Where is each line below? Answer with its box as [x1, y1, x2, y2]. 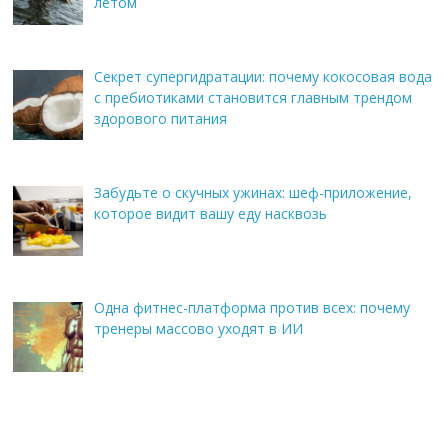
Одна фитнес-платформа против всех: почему [93, 298, 410, 318]
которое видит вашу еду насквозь [93, 203, 327, 223]
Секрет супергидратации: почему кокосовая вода [93, 67, 432, 87]
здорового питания [93, 109, 227, 129]
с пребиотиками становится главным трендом [93, 88, 412, 108]
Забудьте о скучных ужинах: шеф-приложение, [93, 182, 412, 202]
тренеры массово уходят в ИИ [93, 319, 303, 339]
